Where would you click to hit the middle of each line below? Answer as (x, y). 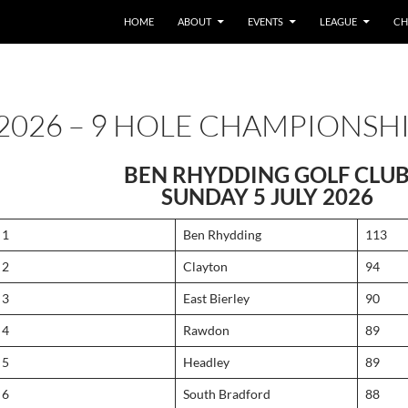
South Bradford (227, 394)
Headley (206, 362)
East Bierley (216, 298)
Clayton (205, 266)
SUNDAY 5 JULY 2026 (267, 196)
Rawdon (206, 330)
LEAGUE (338, 21)
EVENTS (265, 21)
